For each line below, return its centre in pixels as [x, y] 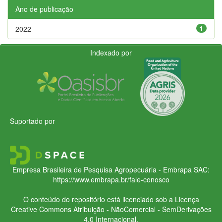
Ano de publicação [44, 9]
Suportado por [32, 121]
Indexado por [111, 52]
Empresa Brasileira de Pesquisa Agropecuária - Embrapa [102, 169]
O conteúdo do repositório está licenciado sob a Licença [111, 199]
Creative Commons [41, 209]
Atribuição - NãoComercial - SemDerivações [141, 209]
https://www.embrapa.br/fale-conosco [111, 179]
